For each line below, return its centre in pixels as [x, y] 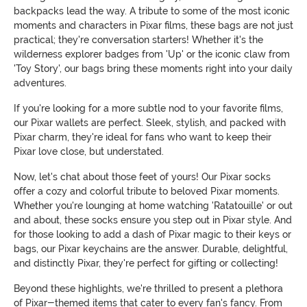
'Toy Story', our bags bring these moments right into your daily [153, 69]
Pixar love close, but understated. [89, 151]
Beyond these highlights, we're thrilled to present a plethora [148, 288]
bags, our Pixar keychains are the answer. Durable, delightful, [151, 249]
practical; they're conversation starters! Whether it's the [138, 40]
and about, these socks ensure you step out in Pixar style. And [153, 220]
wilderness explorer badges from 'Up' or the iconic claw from [152, 54]
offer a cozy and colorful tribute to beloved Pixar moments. [147, 191]
